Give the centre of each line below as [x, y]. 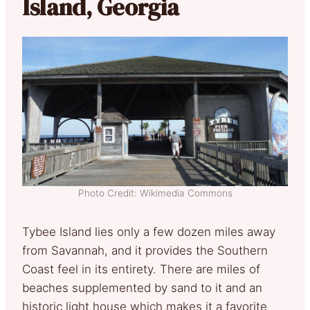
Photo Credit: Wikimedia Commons [155, 193]
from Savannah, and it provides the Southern [145, 250]
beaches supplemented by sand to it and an [142, 288]
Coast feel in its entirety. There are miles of [141, 269]
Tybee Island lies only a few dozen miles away [149, 231]
